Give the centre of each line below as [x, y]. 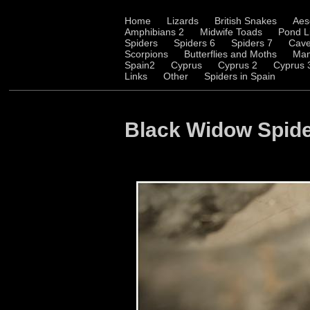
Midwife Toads [231, 32]
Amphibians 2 [154, 32]
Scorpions [146, 54]
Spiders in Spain [240, 76]
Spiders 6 [194, 43]
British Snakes [246, 21]
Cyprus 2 [238, 65]
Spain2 [140, 65]
